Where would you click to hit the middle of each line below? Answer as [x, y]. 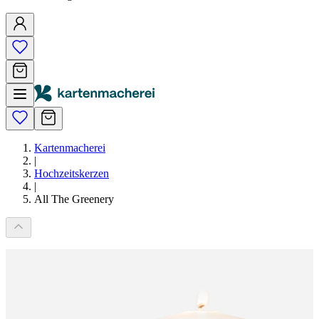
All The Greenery [74, 199]
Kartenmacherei [70, 148]
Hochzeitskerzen [72, 173]
